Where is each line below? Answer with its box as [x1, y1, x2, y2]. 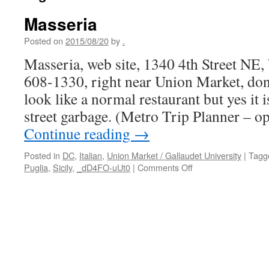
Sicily [53, 161, 72, 174]
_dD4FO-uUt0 [77, 161, 130, 174]
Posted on [24, 34, 63, 47]
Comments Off [138, 161, 193, 174]
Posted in [24, 149, 60, 162]
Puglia [24, 161, 48, 174]
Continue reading [24, 123, 134, 144]
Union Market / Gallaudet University [107, 149, 241, 162]
